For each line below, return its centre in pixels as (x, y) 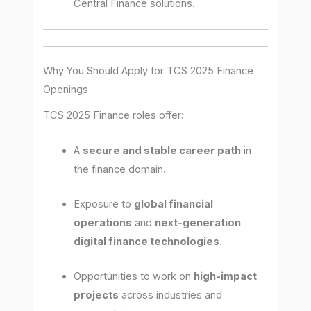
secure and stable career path (162, 150)
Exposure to (104, 204)
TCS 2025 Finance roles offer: (114, 116)
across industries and (171, 295)
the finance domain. (120, 169)
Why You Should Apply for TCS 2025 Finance (149, 71)
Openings (66, 90)
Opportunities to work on (134, 277)
